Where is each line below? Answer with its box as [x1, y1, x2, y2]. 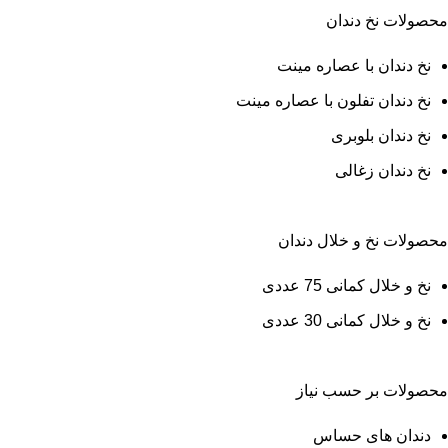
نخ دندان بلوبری [331, 126, 431, 144]
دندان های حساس [313, 426, 431, 444]
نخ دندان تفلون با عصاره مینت [236, 91, 431, 109]
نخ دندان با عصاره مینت [277, 56, 431, 74]
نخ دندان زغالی [335, 161, 431, 179]
